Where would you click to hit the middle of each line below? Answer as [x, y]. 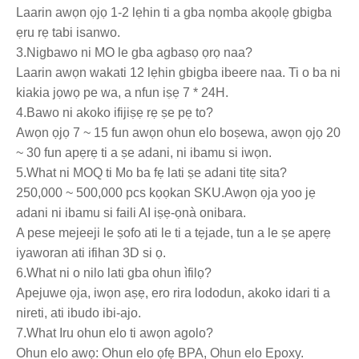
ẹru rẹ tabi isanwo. [68, 32]
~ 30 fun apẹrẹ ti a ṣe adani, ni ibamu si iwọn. [144, 152]
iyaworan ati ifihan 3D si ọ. [91, 252]
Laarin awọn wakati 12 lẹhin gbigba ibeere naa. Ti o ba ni [178, 72]
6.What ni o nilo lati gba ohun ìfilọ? [114, 272]
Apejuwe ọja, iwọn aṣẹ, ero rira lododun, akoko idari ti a [173, 292]
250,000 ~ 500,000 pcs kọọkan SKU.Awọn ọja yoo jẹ [166, 192]
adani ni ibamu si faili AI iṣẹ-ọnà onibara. [133, 212]
